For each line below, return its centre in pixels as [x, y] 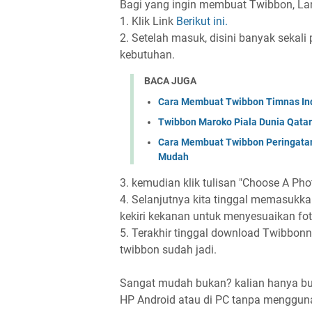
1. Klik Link [148, 21]
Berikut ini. [202, 21]
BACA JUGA [170, 80]
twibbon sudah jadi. [168, 250]
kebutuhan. [147, 54]
